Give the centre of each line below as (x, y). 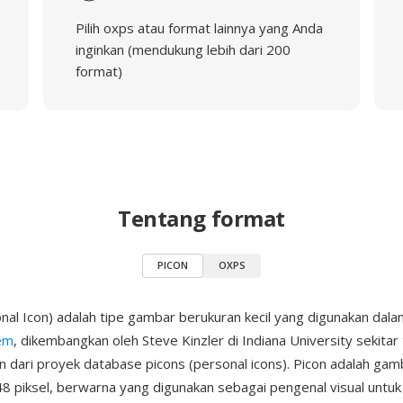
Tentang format (201, 218)
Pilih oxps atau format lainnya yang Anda (199, 28)
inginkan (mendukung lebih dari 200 (183, 49)
